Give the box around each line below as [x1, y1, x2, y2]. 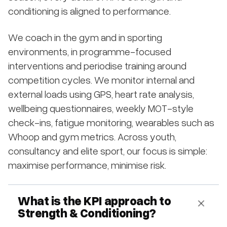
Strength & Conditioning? [18, 203, 156, 222]
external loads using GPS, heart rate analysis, [8, 87, 194, 101]
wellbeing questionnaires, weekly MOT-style [8, 101, 194, 115]
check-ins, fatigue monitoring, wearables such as [8, 115, 214, 129]
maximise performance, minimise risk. [8, 158, 166, 172]
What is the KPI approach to [18, 191, 171, 210]
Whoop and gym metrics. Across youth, [8, 129, 176, 143]
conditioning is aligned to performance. [8, 4, 171, 18]
